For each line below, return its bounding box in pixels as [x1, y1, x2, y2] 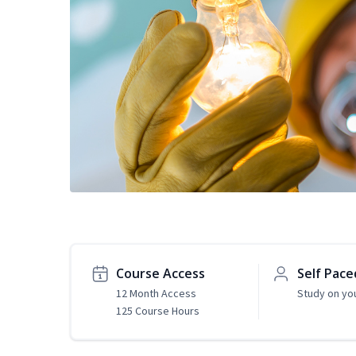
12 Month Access [116, 286, 196, 301]
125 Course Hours [116, 304, 199, 319]
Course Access [116, 265, 205, 283]
